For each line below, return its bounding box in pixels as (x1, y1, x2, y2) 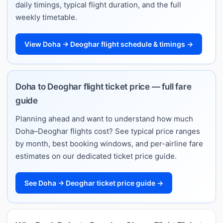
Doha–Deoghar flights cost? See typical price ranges (15, 126, 200, 136)
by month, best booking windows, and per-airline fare (15, 138, 203, 148)
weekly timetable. (15, 12, 77, 22)
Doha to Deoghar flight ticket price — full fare (15, 81, 192, 92)
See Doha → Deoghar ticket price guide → (24, 178, 163, 187)
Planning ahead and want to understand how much (15, 113, 193, 123)
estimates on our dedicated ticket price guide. (15, 151, 177, 161)
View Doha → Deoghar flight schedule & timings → (24, 39, 193, 48)
